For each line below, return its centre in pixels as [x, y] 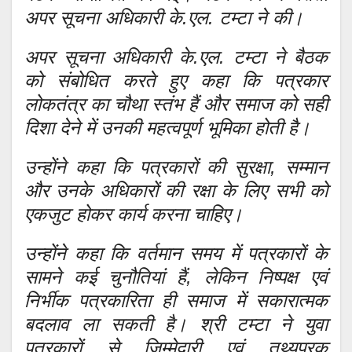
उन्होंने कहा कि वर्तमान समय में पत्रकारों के [176, 254]
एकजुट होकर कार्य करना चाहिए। [134, 214]
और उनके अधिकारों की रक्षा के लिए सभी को [176, 191]
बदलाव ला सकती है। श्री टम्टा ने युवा [176, 324]
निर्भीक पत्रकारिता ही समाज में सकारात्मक [176, 301]
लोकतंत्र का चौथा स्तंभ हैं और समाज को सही [176, 104]
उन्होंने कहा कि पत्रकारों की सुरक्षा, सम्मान [176, 167]
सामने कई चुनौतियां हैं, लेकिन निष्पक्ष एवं [176, 277]
